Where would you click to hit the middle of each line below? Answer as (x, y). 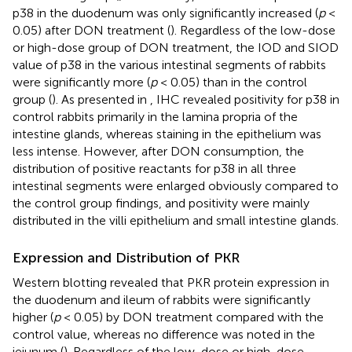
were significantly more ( (81, 82)
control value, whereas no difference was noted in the (164, 335)
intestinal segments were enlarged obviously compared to (176, 186)
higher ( (33, 317)
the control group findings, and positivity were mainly (161, 203)
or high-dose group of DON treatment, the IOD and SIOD (176, 48)
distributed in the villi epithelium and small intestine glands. (176, 221)
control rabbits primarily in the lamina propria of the (155, 117)
